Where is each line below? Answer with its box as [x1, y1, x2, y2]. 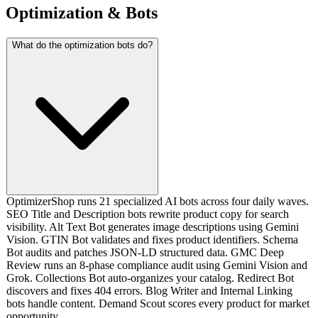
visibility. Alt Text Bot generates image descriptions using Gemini [6, 220, 299, 233]
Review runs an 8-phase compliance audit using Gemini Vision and [6, 258, 307, 271]
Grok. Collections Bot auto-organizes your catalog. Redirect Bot [6, 271, 294, 284]
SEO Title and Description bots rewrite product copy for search [6, 207, 289, 220]
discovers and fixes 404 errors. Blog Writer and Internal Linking [6, 284, 292, 297]
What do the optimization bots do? [12, 39, 153, 50]
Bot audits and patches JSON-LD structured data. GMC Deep [6, 246, 284, 258]
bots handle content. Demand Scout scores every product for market [6, 297, 309, 309]
